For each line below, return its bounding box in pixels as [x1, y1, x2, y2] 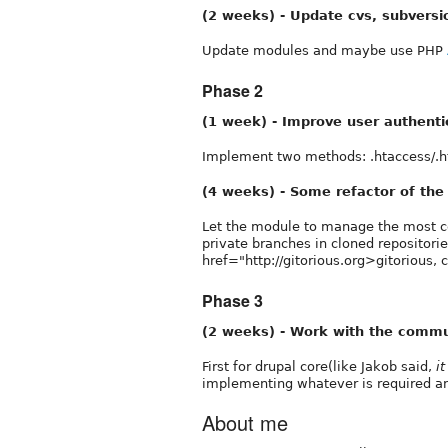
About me [202, 407, 288, 437]
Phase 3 [202, 288, 263, 312]
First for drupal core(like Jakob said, [202, 358, 436, 374]
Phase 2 [202, 78, 263, 102]
